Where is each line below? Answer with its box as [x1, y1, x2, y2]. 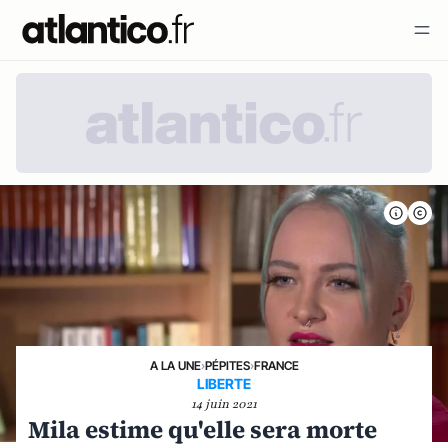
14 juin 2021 [191, 396, 257, 413]
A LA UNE [149, 358, 201, 374]
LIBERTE [197, 375, 251, 393]
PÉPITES [204, 358, 250, 374]
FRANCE [253, 358, 299, 374]
